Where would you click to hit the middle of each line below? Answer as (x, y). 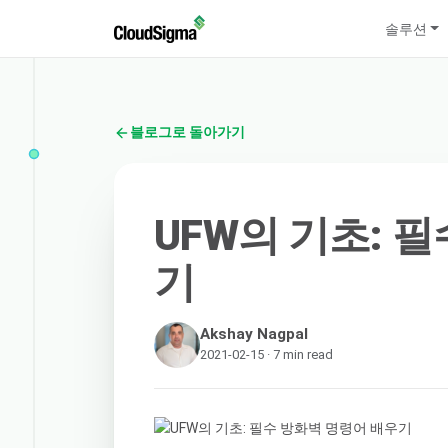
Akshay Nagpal (254, 333)
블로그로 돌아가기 (187, 132)
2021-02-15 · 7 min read (267, 354)
